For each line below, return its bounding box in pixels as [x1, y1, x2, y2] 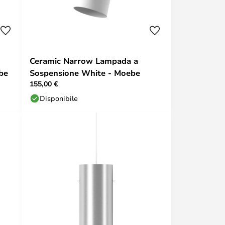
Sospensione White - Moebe [30, 67, 140, 78]
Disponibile [40, 93, 78, 103]
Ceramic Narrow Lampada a [30, 55, 138, 66]
